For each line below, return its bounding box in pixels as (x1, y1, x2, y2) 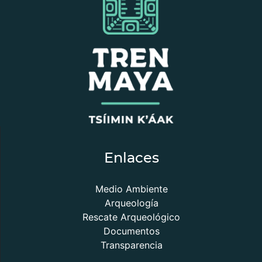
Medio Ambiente (95, 183, 168, 195)
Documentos (103, 225, 160, 237)
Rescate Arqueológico (82, 211, 180, 223)
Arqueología (104, 197, 158, 209)
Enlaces (104, 149, 159, 166)
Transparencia (100, 239, 163, 251)
